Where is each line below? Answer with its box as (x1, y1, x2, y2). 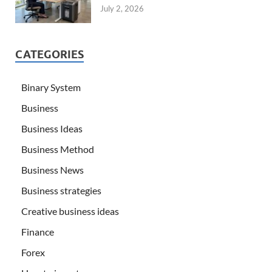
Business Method (21, 143, 94, 155)
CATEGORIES (15, 48, 84, 61)
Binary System (21, 81, 81, 93)
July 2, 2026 (100, 3, 144, 13)
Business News (21, 164, 84, 176)
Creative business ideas (21, 205, 119, 217)
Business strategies (21, 185, 101, 197)
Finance (21, 226, 54, 238)
